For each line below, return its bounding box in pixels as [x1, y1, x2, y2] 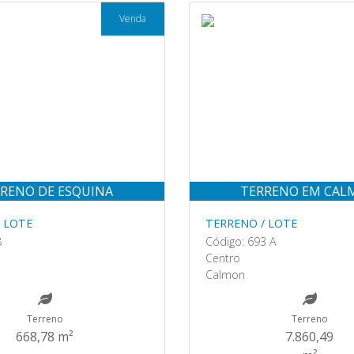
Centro [205, 250, 240, 265]
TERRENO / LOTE [205, 216, 297, 231]
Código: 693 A [205, 234, 276, 249]
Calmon [205, 267, 245, 282]
